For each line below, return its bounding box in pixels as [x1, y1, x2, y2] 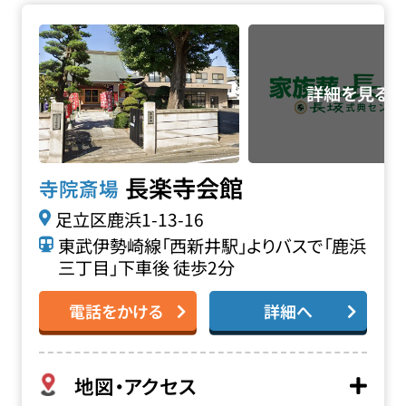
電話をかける [68, 298, 163, 323]
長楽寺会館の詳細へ [21, 5, 176, 31]
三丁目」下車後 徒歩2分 [57, 254, 235, 280]
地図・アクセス [74, 371, 198, 400]
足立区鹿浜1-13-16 [54, 206, 204, 232]
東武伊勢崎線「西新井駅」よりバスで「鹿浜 [57, 232, 366, 258]
